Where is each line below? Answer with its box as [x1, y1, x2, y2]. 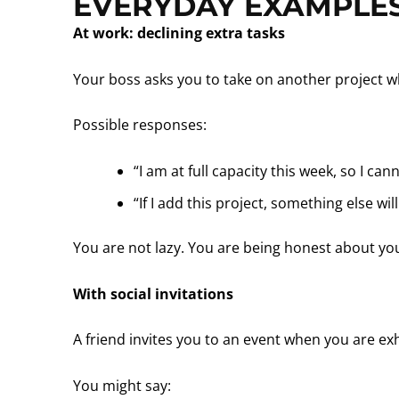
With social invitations [73, 283, 233, 304]
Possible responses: [73, 115, 207, 135]
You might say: [73, 375, 171, 395]
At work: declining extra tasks [73, 23, 285, 44]
